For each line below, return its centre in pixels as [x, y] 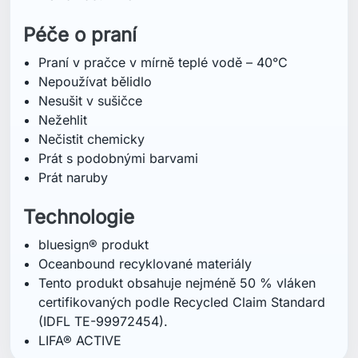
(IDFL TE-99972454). [103, 58]
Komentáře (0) [74, 328]
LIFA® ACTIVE [80, 77]
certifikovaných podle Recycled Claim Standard [182, 39]
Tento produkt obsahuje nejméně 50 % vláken [177, 20]
